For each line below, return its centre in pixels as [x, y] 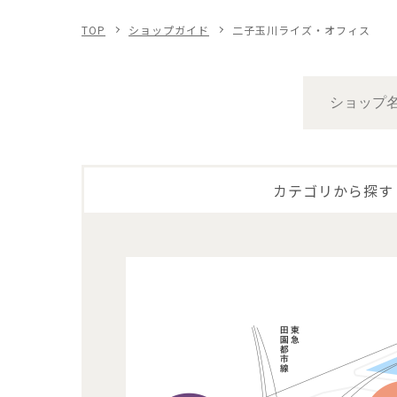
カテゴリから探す [334, 190]
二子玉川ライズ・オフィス [301, 29]
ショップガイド [169, 29]
